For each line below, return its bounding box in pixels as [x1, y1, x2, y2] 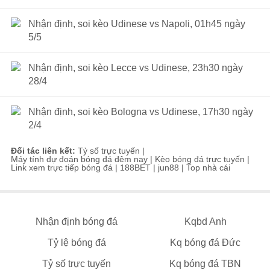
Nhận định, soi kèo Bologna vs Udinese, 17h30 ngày [28, 107, 253, 117]
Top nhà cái [186, 163, 230, 172]
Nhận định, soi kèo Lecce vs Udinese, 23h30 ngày [28, 63, 243, 73]
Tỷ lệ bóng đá [47, 237, 106, 248]
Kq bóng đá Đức [170, 237, 241, 248]
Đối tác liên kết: [11, 146, 78, 155]
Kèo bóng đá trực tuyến [155, 154, 245, 164]
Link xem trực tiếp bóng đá [11, 163, 113, 172]
